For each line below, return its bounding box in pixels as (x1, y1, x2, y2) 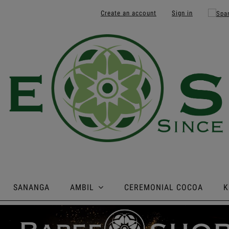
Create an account (101, 9, 156, 17)
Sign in (172, 9, 193, 17)
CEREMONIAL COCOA (124, 182, 203, 193)
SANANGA (13, 182, 50, 193)
